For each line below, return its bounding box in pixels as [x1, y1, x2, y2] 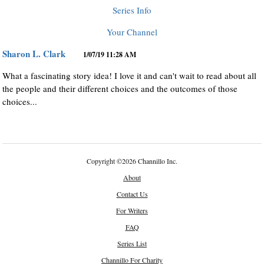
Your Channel [107, 26, 157, 38]
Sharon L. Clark [2, 47, 66, 60]
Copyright [87, 156, 117, 166]
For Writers [116, 206, 148, 215]
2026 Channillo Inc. [122, 156, 177, 166]
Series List [117, 239, 147, 248]
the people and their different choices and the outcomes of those [2, 82, 238, 94]
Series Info [113, 4, 151, 16]
